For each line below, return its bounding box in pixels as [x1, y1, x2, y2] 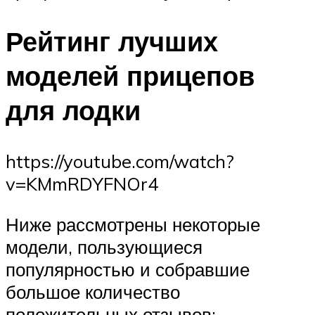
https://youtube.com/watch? [6, 150, 234, 173]
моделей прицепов [6, 58, 255, 94]
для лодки [6, 93, 141, 128]
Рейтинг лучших [6, 24, 218, 59]
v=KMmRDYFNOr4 [6, 172, 158, 195]
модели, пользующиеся [6, 235, 202, 258]
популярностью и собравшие [6, 257, 255, 281]
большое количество [6, 280, 180, 303]
